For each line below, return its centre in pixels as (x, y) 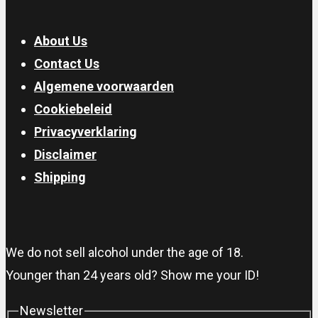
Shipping (60, 177)
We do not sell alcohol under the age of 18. (125, 253)
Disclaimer (65, 155)
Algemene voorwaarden (104, 87)
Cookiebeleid (73, 109)
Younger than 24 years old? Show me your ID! (132, 275)
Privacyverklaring (86, 132)
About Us (61, 41)
